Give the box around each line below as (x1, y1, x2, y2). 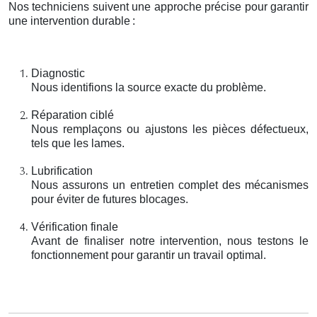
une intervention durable (8, 14, 130, 27)
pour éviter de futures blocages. (31, 192, 188, 205)
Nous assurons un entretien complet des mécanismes (31, 178, 309, 191)
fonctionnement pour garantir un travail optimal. (31, 248, 266, 261)
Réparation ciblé (31, 108, 114, 121)
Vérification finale (31, 220, 118, 233)
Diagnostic (31, 67, 85, 79)
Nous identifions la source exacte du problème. (31, 81, 266, 93)
